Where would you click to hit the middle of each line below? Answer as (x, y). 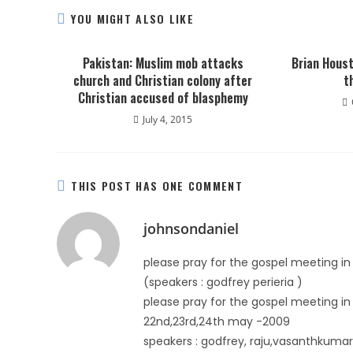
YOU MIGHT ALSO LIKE (133, 19)
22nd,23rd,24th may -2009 (217, 321)
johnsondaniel (191, 229)
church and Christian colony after (163, 80)
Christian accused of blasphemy (163, 98)
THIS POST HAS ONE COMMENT (157, 186)
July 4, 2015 (168, 119)
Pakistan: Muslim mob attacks (163, 63)
